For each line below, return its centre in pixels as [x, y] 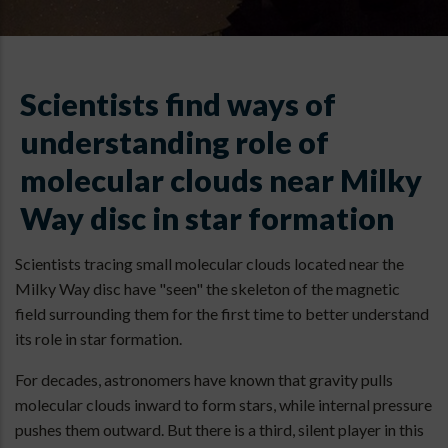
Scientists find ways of [178, 105]
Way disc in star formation [207, 219]
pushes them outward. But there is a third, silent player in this [219, 430]
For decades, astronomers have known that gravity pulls [204, 380]
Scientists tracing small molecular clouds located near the [209, 264]
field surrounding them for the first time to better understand [222, 314]
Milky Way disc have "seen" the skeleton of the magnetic [207, 289]
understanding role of [174, 143]
